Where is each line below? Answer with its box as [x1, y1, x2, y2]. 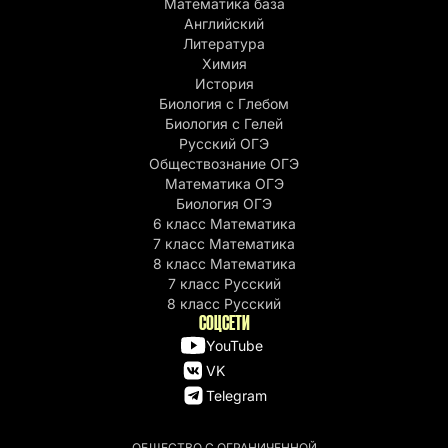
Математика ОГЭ [164, 175, 284, 193]
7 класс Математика [153, 235, 295, 253]
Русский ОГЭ [179, 135, 269, 153]
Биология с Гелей [165, 115, 283, 133]
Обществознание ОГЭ [149, 155, 299, 173]
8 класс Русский [167, 295, 281, 313]
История [194, 75, 254, 93]
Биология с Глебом [159, 95, 289, 113]
